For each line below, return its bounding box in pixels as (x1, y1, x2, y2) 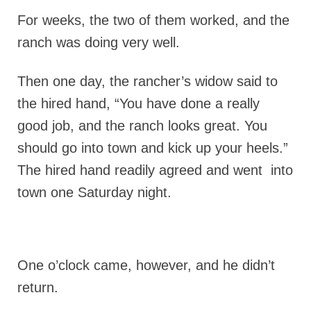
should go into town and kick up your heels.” (17, 140, 288, 155)
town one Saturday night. (17, 185, 171, 200)
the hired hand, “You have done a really (17, 96, 260, 111)
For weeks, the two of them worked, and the (17, 12, 289, 28)
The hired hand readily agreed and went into (17, 162, 293, 178)
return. (17, 280, 58, 295)
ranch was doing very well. (17, 35, 180, 50)
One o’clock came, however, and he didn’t (17, 258, 275, 273)
